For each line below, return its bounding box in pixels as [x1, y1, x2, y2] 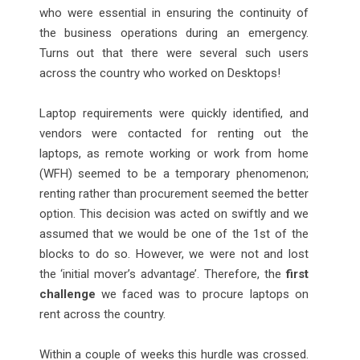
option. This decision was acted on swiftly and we [39, 206, 309, 221]
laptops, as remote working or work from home [39, 145, 309, 161]
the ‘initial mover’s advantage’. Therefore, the [39, 266, 286, 281]
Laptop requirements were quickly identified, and [39, 105, 309, 121]
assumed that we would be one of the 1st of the [39, 226, 309, 241]
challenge [39, 286, 96, 301]
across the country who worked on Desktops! [39, 65, 280, 80]
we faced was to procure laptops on [95, 286, 309, 301]
